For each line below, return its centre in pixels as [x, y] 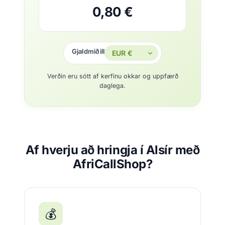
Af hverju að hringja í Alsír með [113, 150]
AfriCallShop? [113, 164]
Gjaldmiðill [88, 51]
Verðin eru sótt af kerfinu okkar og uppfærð [113, 76]
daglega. [113, 86]
